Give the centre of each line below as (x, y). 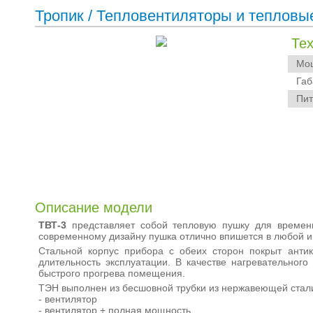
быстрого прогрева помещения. (112, 273)
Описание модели (94, 208)
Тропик (62, 16)
